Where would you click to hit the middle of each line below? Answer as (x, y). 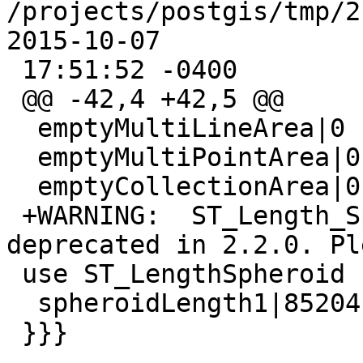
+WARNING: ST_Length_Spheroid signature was (14, 216)
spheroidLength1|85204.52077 (22, 303)
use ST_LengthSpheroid (14, 274)
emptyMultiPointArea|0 (22, 158)
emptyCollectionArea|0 (22, 187)
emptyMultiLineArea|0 (22, 128)
